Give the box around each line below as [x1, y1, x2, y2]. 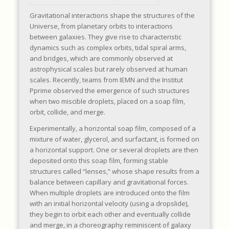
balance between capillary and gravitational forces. [29, 177, 189, 187]
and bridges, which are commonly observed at [29, 54, 173, 63]
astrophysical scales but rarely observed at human [29, 64, 188, 74]
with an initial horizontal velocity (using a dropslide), [29, 199, 189, 209]
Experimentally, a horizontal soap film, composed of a [29, 124, 196, 133]
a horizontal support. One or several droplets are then [29, 145, 198, 155]
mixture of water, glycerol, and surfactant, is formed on [29, 134, 199, 144]
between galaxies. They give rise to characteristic [29, 32, 181, 42]
